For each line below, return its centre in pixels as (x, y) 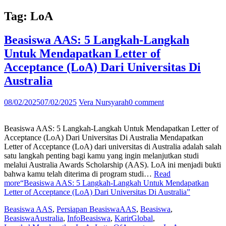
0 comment (146, 102)
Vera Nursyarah (104, 102)
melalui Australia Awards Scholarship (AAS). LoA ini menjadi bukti (112, 164)
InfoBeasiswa (89, 218)
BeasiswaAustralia (34, 218)
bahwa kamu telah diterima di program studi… (79, 174)
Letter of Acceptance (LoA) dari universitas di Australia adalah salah (113, 146)
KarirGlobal (134, 218)
